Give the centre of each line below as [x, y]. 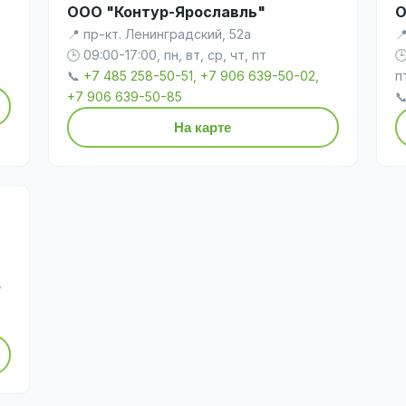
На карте [203, 127]
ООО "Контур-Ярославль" [167, 11]
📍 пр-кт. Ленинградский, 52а [159, 34]
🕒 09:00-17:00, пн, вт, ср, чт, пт [167, 54]
